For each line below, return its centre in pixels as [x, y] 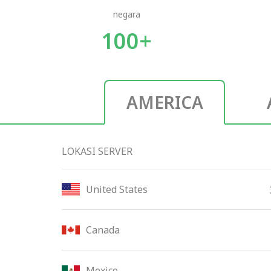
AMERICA [165, 102]
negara [126, 14]
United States [117, 189]
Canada [103, 230]
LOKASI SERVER [97, 151]
